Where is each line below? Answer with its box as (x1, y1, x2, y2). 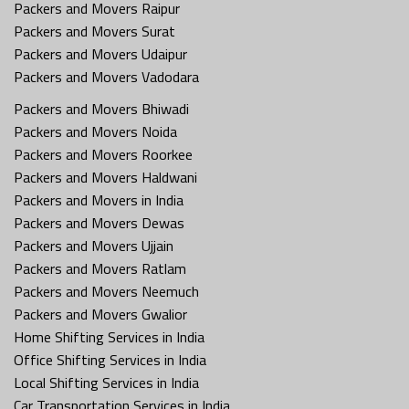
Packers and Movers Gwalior (14, 302, 187, 325)
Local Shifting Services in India (14, 371, 199, 393)
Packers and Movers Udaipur (14, 42, 187, 65)
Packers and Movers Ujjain (14, 234, 173, 257)
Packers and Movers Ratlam (14, 257, 186, 279)
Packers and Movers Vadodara (14, 65, 199, 88)
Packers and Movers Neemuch (14, 279, 199, 302)
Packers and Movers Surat (14, 19, 175, 42)
